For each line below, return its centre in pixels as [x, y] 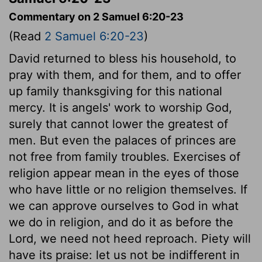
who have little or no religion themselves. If [128, 189]
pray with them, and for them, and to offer [125, 75]
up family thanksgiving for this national [116, 91]
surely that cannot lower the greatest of [118, 124]
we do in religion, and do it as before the [121, 222]
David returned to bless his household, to [123, 58]
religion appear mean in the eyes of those [124, 173]
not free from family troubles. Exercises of [125, 156]
